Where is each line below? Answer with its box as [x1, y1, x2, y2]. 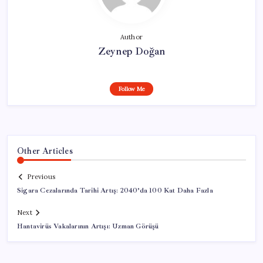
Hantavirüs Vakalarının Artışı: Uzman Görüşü [17, 222, 159, 231]
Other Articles [17, 145, 73, 156]
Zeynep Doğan [97, 44, 166, 58]
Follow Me [118, 85, 145, 93]
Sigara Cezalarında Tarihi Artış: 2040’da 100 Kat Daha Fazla [17, 186, 213, 195]
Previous [27, 173, 55, 181]
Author [120, 32, 143, 41]
